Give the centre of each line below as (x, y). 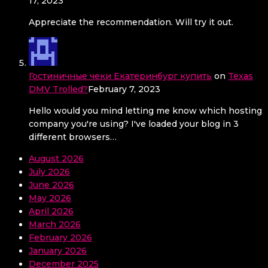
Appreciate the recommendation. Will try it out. (131, 22)
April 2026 (51, 211)
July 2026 (49, 172)
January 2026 (58, 251)
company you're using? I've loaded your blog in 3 (134, 124)
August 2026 (56, 159)
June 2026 (51, 185)
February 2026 (60, 238)
